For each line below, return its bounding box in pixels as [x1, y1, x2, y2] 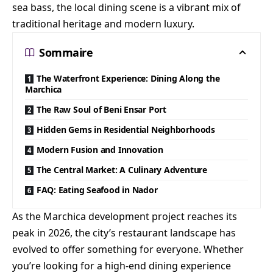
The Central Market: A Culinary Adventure [36, 164, 207, 175]
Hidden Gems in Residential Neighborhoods [36, 124, 215, 135]
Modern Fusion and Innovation [36, 144, 163, 155]
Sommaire [39, 45, 93, 60]
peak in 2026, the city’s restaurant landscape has [12, 226, 236, 239]
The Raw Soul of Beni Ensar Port [36, 104, 166, 115]
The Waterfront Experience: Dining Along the [36, 73, 220, 84]
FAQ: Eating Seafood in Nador [36, 184, 158, 196]
